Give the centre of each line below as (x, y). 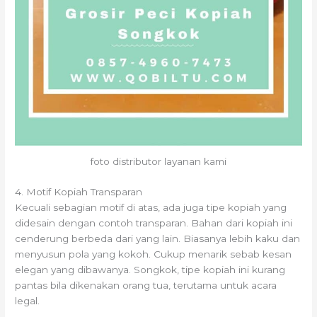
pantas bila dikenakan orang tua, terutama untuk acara (146, 285)
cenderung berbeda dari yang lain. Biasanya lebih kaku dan (158, 238)
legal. (28, 300)
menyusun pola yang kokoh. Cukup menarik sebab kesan (154, 254)
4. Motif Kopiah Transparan (79, 191)
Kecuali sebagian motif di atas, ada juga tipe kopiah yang (151, 207)
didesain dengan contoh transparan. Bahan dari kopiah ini (154, 223)
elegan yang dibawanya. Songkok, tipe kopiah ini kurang (150, 269)
